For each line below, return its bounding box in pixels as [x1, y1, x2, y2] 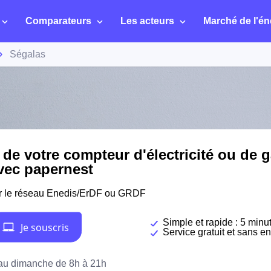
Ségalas [10, 49, 45, 59]
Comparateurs [25, 16, 91, 26]
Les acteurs [120, 16, 174, 26]
